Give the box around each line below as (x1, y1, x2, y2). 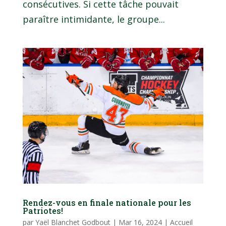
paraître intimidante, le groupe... (22, 13, 165, 26)
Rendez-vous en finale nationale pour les (22, 197, 191, 208)
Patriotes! (22, 205, 63, 216)
